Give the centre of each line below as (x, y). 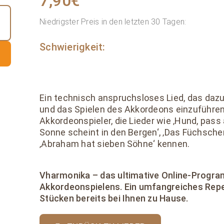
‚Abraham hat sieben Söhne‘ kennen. (115, 144)
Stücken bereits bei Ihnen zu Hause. (114, 198)
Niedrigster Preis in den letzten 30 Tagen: (113, 22)
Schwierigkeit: (72, 47)
